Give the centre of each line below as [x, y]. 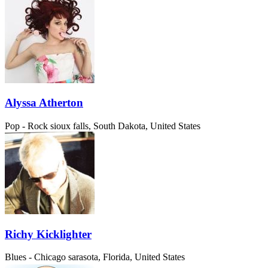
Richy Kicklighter [48, 234]
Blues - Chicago [35, 257]
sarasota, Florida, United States [127, 257]
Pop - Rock [26, 126]
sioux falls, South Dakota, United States [125, 126]
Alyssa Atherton [44, 103]
